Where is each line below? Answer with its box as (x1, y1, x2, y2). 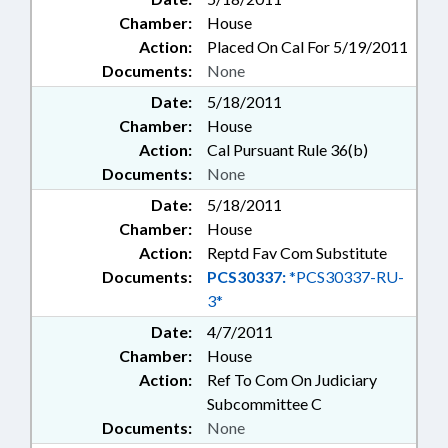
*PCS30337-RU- (286, 267, 404, 287)
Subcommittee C (207, 394, 322, 414)
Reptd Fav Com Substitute (207, 243, 387, 263)
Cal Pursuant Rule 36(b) (207, 140, 368, 160)
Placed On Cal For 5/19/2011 (207, 37, 408, 57)
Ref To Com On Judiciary (207, 370, 377, 390)
